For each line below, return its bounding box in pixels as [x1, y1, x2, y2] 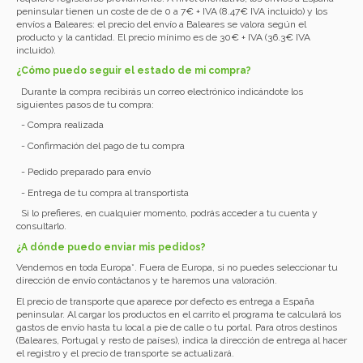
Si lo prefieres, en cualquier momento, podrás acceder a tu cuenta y [16, 207, 318, 220]
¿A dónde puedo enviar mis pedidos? [16, 241, 206, 253]
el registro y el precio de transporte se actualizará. [16, 348, 234, 360]
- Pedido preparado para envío [16, 166, 151, 178]
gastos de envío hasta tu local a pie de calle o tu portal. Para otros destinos [16, 322, 337, 334]
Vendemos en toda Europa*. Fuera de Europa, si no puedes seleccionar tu [16, 262, 338, 274]
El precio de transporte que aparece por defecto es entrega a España [16, 296, 314, 308]
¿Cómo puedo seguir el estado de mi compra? [16, 65, 251, 77]
